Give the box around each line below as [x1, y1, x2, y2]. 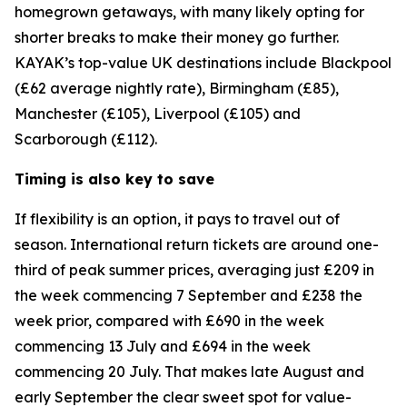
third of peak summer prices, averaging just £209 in [15, 261, 374, 279]
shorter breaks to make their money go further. [15, 28, 339, 46]
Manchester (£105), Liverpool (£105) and [15, 104, 301, 123]
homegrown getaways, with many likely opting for [15, 3, 364, 21]
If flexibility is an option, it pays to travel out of [15, 210, 340, 228]
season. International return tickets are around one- [15, 235, 379, 253]
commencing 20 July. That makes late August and [15, 362, 364, 381]
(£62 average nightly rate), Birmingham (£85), [15, 79, 339, 97]
